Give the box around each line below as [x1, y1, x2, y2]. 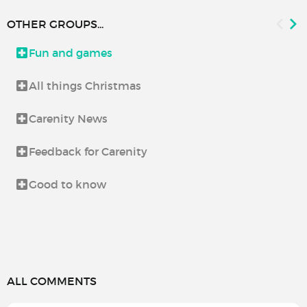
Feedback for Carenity [29, 145, 147, 159]
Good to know [29, 177, 106, 192]
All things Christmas [29, 79, 141, 93]
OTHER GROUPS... [7, 17, 103, 32]
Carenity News [29, 112, 108, 126]
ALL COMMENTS [7, 274, 97, 288]
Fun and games [29, 46, 112, 60]
